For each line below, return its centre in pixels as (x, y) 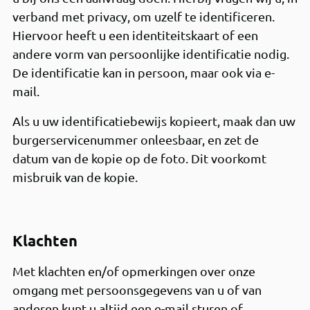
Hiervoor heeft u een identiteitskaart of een (135, 35)
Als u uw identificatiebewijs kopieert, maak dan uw (154, 121)
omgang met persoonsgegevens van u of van (137, 290)
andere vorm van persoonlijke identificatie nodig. (151, 54)
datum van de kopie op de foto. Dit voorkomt (139, 158)
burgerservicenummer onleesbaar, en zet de (135, 139)
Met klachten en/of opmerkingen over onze (134, 271)
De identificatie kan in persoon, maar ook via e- (143, 72)
